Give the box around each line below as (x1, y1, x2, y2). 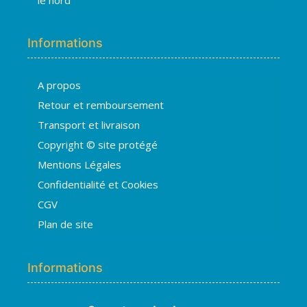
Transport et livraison (38, 117, 140, 132)
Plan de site (38, 217, 93, 231)
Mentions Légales (38, 157, 121, 171)
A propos (38, 77, 81, 92)
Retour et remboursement (38, 97, 164, 112)
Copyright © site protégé (38, 137, 158, 151)
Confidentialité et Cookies (38, 177, 158, 191)
